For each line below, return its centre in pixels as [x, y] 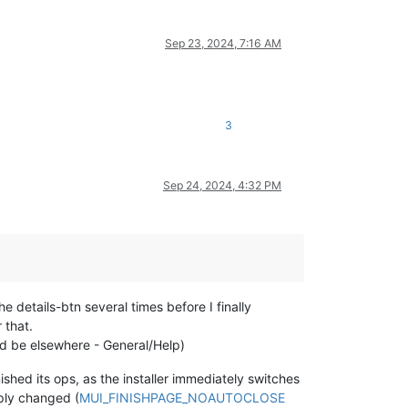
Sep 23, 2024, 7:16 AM [223, 43]
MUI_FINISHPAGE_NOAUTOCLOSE [182, 397]
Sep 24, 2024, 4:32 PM [222, 185]
